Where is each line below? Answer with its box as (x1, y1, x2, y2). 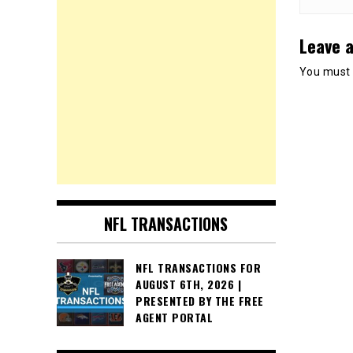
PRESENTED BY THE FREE (136, 292, 264, 310)
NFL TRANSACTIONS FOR (136, 259, 261, 277)
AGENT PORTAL (136, 309, 213, 326)
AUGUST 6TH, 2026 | (136, 276, 241, 293)
